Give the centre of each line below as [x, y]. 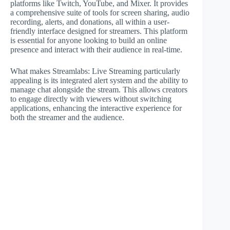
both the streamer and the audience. [67, 117]
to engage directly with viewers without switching [91, 99]
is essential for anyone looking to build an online [89, 40]
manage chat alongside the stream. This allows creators [99, 90]
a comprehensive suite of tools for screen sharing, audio [100, 13]
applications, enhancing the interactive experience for [96, 108]
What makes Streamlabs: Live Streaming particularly [95, 71]
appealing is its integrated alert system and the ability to [99, 80]
